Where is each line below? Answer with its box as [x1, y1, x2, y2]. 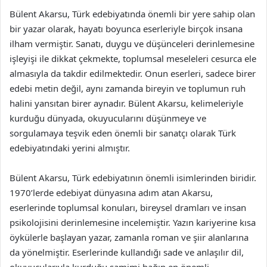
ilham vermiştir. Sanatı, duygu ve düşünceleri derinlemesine [10, 38, 254, 49]
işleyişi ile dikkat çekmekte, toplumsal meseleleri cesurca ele [10, 52, 256, 64]
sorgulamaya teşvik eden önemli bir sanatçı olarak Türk [10, 127, 236, 139]
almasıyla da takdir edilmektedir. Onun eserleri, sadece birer [10, 67, 256, 79]
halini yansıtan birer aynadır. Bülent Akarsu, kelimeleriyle [10, 97, 243, 109]
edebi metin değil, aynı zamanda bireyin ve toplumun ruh [10, 82, 246, 94]
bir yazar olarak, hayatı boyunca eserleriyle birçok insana [10, 23, 243, 35]
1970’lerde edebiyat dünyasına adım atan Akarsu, [10, 187, 213, 198]
